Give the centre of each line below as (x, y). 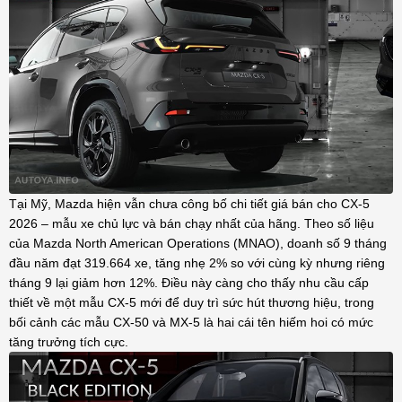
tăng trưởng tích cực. (69, 342)
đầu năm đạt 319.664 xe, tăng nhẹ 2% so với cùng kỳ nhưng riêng (197, 263)
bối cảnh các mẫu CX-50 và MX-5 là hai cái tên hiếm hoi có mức (191, 323)
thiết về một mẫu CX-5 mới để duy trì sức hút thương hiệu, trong (192, 303)
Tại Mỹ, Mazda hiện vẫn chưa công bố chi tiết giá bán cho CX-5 (189, 204)
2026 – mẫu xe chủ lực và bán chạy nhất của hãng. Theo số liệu (192, 224)
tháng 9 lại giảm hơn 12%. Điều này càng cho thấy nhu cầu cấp (189, 283)
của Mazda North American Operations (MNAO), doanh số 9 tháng (198, 244)
